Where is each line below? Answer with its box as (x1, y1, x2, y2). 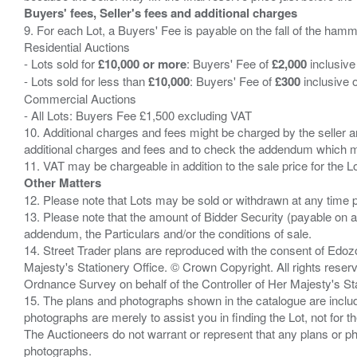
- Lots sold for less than (24, 73, 148, 89)
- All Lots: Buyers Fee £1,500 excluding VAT (24, 107, 252, 124)
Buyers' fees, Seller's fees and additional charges (24, 4, 297, 22)
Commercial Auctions (24, 90, 136, 107)
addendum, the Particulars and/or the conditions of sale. (24, 225, 312, 241)
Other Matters (24, 174, 101, 191)
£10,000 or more (98, 55, 186, 73)
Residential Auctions (24, 38, 130, 55)
